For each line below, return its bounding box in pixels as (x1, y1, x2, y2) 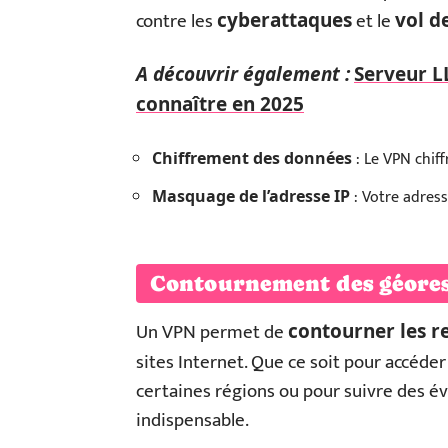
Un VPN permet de (136, 317, 288, 348)
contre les (136, 6, 217, 37)
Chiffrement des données (152, 147, 352, 169)
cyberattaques (217, 7, 352, 33)
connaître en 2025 (136, 91, 304, 117)
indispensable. (136, 405, 249, 436)
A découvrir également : (136, 61, 350, 87)
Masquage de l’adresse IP (152, 185, 350, 207)
